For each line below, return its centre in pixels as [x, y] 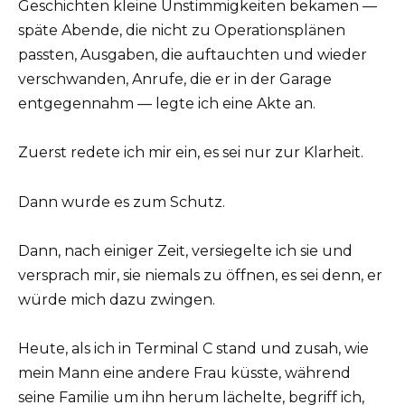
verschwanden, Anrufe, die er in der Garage [175, 80]
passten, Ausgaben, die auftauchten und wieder [193, 55]
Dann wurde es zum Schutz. [122, 202]
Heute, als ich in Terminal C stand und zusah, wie [193, 348]
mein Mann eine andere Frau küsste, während [184, 372]
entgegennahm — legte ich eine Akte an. [167, 104]
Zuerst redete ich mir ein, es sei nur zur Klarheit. [191, 153]
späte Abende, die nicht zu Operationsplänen [182, 31]
